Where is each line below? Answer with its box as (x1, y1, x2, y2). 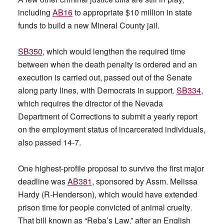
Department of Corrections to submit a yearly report (17, 110, 197, 122)
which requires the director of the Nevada (17, 97, 163, 109)
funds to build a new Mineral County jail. (17, 19, 159, 31)
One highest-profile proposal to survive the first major (17, 162, 204, 174)
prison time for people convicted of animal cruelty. (17, 201, 192, 213)
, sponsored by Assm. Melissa (91, 175, 197, 187)
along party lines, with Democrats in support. (17, 84, 176, 96)
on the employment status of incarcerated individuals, (17, 123, 205, 135)
